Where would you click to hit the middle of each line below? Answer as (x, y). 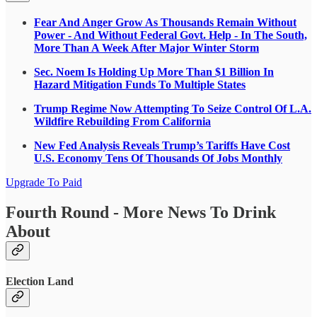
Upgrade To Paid (44, 182)
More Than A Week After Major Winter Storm (146, 47)
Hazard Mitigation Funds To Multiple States (140, 84)
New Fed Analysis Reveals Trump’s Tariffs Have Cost (162, 145)
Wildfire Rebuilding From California (122, 121)
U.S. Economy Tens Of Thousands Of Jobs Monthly (158, 158)
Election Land (40, 281)
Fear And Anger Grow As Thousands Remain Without (165, 22)
